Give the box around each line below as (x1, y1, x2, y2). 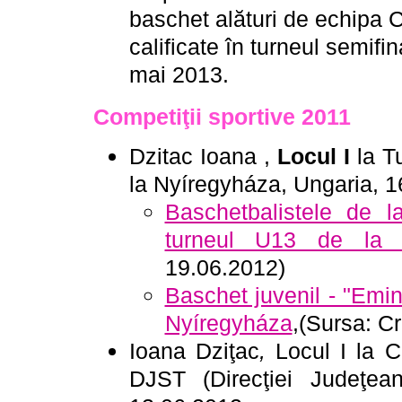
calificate (128, 33, 219, 59)
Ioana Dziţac (128, 338, 259, 364)
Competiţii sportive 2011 (92, 104, 351, 130)
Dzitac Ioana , (128, 144, 277, 170)
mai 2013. (128, 61, 229, 87)
